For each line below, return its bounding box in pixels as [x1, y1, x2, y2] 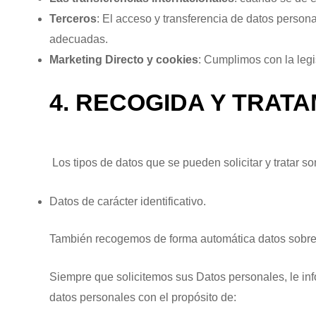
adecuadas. [49, 33, 108, 46]
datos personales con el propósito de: [49, 291, 236, 304]
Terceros [49, 13, 97, 25]
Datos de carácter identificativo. [49, 195, 206, 207]
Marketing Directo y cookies [49, 54, 198, 66]
